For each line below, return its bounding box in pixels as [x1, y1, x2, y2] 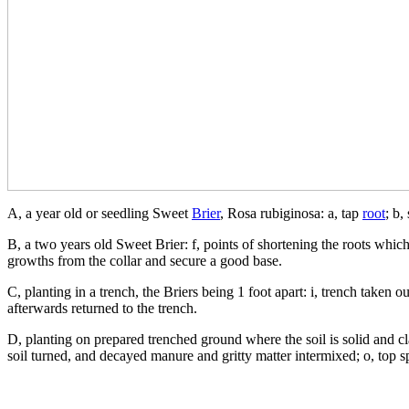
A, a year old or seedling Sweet [7, 204, 192, 221]
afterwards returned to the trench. [7, 299, 197, 316]
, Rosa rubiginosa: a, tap [220, 204, 362, 221]
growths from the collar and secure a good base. [7, 252, 282, 268]
